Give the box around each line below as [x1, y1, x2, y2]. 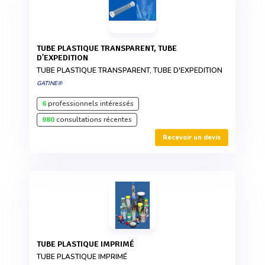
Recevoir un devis [163, 133, 221, 143]
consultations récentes [54, 115, 132, 125]
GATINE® [37, 79, 62, 88]
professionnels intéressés [46, 99, 134, 109]
